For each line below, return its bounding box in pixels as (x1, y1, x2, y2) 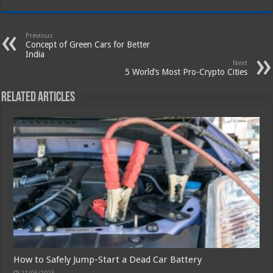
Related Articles (1, 91, 76, 105)
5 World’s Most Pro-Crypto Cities (124, 67, 247, 77)
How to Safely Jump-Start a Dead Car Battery (13, 253, 202, 265)
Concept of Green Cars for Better (26, 40, 151, 50)
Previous (26, 32, 54, 40)
